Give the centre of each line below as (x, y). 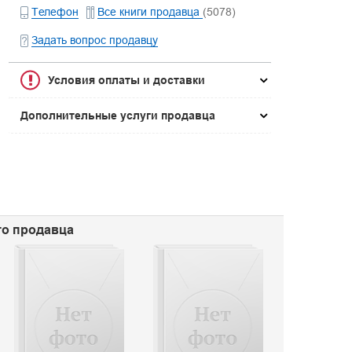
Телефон (55, 12)
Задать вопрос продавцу (95, 40)
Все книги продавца (150, 12)
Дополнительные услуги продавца (118, 115)
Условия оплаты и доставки (127, 80)
